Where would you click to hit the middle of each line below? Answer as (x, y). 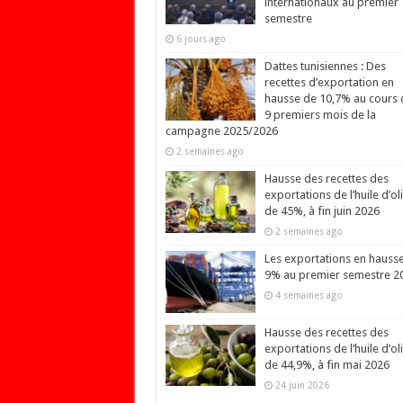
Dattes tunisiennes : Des (325, 67)
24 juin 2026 (302, 385)
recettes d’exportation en (329, 83)
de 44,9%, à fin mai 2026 (327, 364)
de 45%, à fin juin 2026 (322, 211)
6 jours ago (201, 39)
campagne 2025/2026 (221, 131)
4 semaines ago (309, 296)
